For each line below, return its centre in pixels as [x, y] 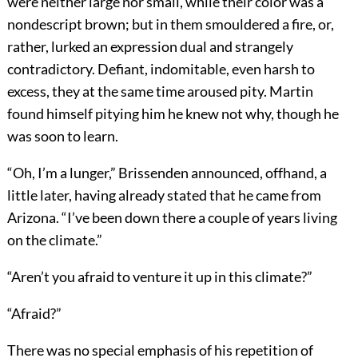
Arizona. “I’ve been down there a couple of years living [172, 218]
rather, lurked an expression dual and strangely [150, 47]
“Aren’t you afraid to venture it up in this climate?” [159, 277]
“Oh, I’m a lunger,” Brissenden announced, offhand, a [167, 173]
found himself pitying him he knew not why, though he [173, 114]
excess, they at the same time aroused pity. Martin [160, 91]
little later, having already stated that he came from [164, 195]
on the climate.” [54, 240]
